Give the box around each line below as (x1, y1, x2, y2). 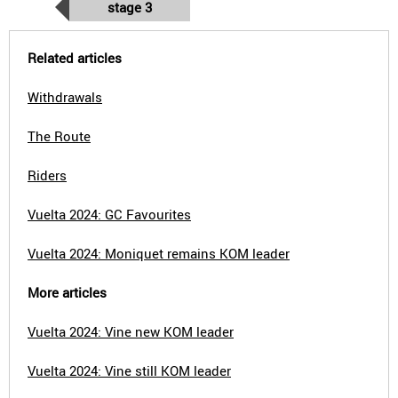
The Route (28, 127, 91, 145)
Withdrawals (28, 88, 102, 106)
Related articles (28, 49, 122, 67)
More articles (28, 283, 107, 301)
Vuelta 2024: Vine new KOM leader (28, 322, 234, 340)
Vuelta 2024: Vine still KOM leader (28, 362, 231, 379)
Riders (28, 166, 67, 184)
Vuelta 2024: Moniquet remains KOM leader (28, 244, 290, 262)
